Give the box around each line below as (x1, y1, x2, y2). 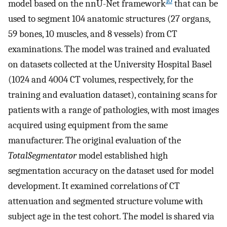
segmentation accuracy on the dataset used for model (8, 165, 214, 177)
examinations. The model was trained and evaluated (8, 44, 210, 55)
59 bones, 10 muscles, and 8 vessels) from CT (8, 28, 177, 40)
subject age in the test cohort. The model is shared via (8, 211, 214, 222)
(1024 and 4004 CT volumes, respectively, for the (8, 74, 193, 86)
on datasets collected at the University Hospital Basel (8, 59, 212, 70)
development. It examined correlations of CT (8, 180, 180, 192)
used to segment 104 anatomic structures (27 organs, (8, 13, 210, 25)
